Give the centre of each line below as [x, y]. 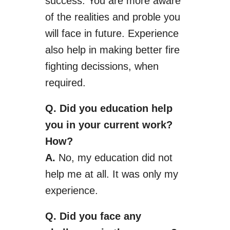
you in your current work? [109, 125]
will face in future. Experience [112, 33]
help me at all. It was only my [111, 174]
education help [135, 108]
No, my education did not [115, 158]
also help [65, 50]
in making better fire [132, 50]
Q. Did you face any [93, 216]
